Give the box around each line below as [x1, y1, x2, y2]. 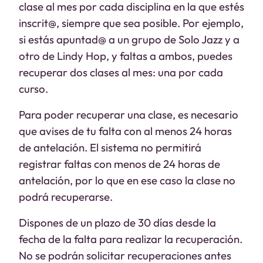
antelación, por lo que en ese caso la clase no [19, 173, 235, 187]
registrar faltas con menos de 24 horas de [19, 157, 220, 171]
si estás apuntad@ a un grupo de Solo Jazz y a [19, 32, 240, 46]
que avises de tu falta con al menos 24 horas [19, 124, 232, 138]
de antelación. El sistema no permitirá [19, 140, 201, 154]
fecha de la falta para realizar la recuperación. [19, 232, 242, 246]
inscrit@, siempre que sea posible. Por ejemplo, [19, 16, 244, 30]
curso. [19, 82, 48, 96]
